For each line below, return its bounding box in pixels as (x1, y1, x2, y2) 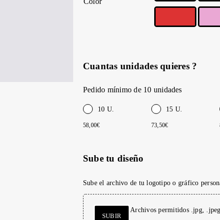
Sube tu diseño (83, 153, 144, 164)
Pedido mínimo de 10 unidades (83, 85, 182, 94)
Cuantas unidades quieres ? (83, 60, 197, 71)
